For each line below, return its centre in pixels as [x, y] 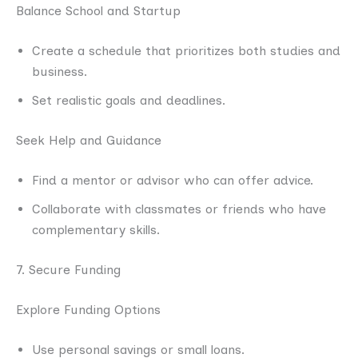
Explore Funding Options [88, 309]
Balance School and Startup [98, 10]
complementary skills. [96, 229]
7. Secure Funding [68, 269]
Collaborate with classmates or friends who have [179, 209]
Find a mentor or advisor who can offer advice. [173, 180]
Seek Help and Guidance [89, 140]
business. [60, 71]
